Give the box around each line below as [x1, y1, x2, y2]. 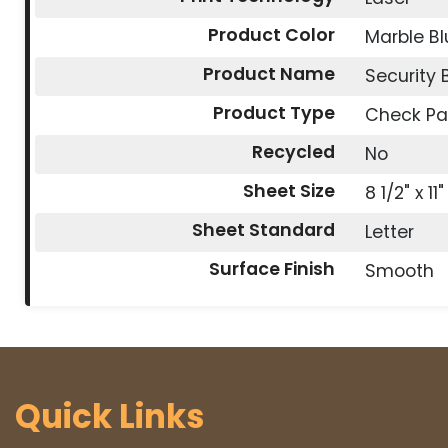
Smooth [365, 259, 435, 284]
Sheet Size [243, 179, 336, 204]
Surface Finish [209, 257, 336, 282]
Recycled [252, 140, 336, 165]
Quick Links [15, 394, 204, 440]
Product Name [203, 62, 336, 87]
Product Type [213, 101, 336, 126]
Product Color [208, 23, 336, 48]
